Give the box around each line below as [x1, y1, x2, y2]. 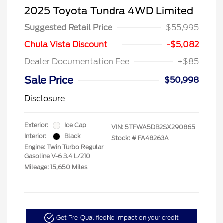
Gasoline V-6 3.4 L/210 [24, 152, 90, 160]
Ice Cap [64, 121, 86, 129]
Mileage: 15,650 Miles [24, 163, 87, 171]
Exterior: [24, 121, 48, 129]
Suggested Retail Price [24, 23, 112, 33]
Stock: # [111, 134, 136, 142]
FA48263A [138, 134, 169, 142]
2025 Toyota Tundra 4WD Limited [24, 5, 193, 17]
